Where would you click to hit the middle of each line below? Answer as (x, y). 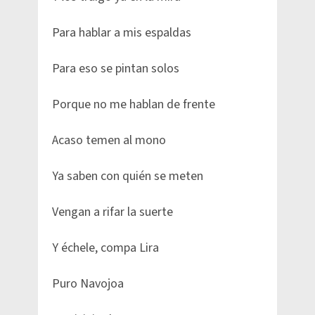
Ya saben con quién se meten (128, 176)
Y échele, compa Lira (105, 248)
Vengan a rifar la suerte (112, 212)
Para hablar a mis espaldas (122, 33)
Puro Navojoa (88, 284)
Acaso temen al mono (109, 141)
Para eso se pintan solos (116, 69)
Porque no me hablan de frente (134, 105)
